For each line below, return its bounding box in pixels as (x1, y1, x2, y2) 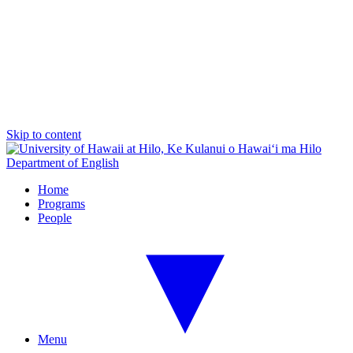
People (38, 211, 72, 225)
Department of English (6, 156, 119, 169)
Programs (38, 197, 85, 210)
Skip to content (6, 128, 81, 141)
